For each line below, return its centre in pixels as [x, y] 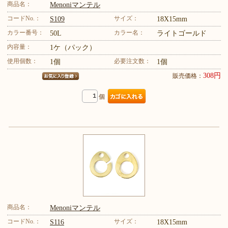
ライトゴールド [182, 33]
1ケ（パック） [73, 47]
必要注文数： [132, 61]
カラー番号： [25, 32]
